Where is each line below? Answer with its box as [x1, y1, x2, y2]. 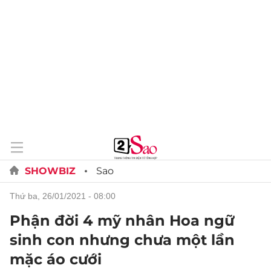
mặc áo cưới [10, 250, 102, 268]
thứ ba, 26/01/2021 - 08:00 [15, 191, 116, 201]
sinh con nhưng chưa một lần [10, 231, 235, 249]
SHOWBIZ [25, 165, 76, 177]
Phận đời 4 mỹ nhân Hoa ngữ [10, 212, 234, 229]
